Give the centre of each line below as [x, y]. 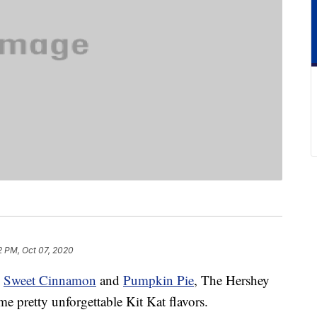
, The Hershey [232, 280]
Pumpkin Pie [158, 280]
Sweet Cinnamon [50, 280]
